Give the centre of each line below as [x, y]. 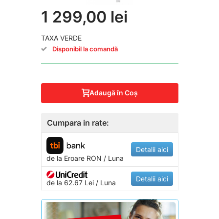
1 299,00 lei [84, 17]
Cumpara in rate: [78, 122]
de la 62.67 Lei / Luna [81, 182]
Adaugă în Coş [114, 93]
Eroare [74, 158]
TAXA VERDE [61, 38]
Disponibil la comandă [85, 49]
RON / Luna [104, 158]
